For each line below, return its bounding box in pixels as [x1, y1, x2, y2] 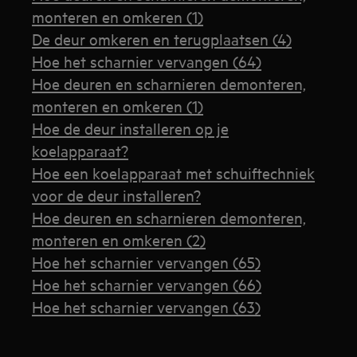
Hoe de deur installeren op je [32, 118, 229, 138]
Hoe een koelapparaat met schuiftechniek [32, 163, 316, 182]
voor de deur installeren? [32, 185, 202, 205]
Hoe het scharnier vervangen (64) [32, 51, 262, 71]
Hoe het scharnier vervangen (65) [32, 252, 261, 272]
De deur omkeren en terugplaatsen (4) [32, 29, 292, 49]
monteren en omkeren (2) [32, 229, 206, 249]
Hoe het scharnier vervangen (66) [32, 274, 262, 294]
